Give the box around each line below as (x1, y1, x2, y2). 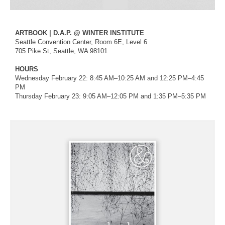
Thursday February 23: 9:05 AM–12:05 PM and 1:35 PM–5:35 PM (15, 92, 206, 100)
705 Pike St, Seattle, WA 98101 (15, 47, 107, 55)
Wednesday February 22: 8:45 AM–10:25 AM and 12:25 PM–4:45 (15, 74, 204, 82)
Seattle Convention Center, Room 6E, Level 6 (15, 38, 147, 46)
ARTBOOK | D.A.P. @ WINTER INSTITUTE (15, 29, 144, 37)
